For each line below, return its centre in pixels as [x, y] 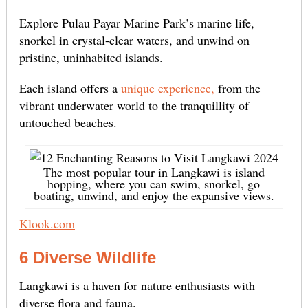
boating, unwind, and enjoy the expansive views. [154, 196]
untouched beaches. [68, 123]
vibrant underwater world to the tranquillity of [134, 106]
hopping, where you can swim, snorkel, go [154, 184]
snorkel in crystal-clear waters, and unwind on [134, 40]
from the [237, 88]
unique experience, [167, 88]
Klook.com [47, 224]
